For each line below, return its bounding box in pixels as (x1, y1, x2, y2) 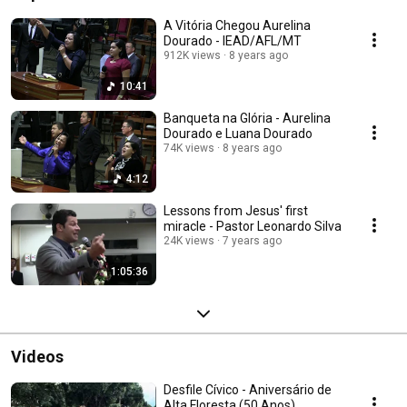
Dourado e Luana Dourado (164, 126, 313, 142)
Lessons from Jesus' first (164, 203, 308, 219)
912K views (164, 49, 221, 63)
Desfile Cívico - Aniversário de (164, 382, 332, 398)
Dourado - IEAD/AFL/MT (164, 34, 302, 49)
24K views (164, 234, 214, 248)
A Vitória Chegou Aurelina (164, 18, 311, 34)
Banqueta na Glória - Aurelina (164, 111, 331, 126)
